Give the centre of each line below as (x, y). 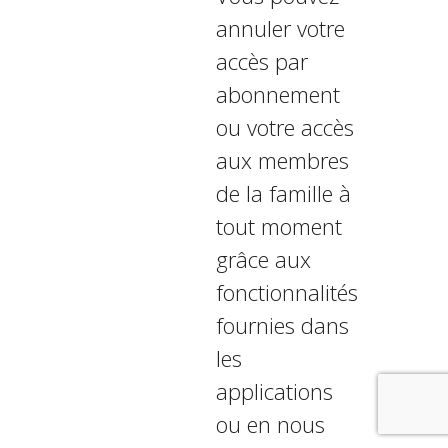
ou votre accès (284, 127)
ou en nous (270, 424)
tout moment (278, 226)
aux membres (282, 160)
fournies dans (282, 325)
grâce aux (263, 259)
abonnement (277, 94)
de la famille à (283, 193)
